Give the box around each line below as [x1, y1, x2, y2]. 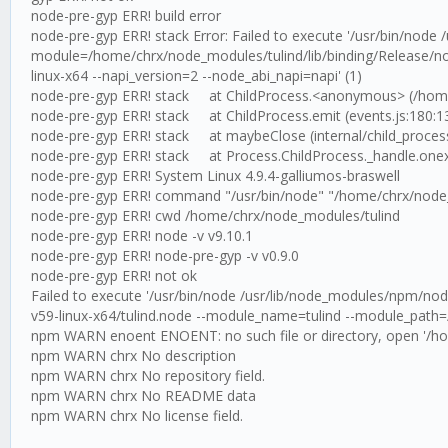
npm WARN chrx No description [31, 346, 236, 365]
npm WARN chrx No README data [31, 386, 256, 405]
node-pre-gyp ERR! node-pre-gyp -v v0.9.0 [31, 246, 299, 265]
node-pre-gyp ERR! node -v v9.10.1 [31, 226, 253, 245]
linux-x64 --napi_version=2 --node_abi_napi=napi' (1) [31, 66, 362, 85]
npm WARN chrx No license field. [31, 406, 243, 425]
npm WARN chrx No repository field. [31, 366, 265, 385]
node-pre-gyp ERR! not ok [31, 266, 201, 285]
